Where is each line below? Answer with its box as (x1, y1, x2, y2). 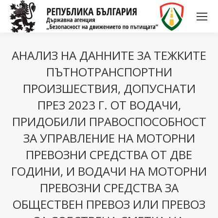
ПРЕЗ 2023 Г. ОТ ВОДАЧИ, (37, 97, 181, 113)
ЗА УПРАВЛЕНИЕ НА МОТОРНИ (23, 130, 195, 146)
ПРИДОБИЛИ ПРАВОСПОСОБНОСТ (12, 113, 206, 130)
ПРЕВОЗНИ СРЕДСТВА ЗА (39, 180, 179, 196)
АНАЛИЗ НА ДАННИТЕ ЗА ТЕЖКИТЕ (12, 47, 206, 64)
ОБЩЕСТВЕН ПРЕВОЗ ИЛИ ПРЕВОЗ (13, 196, 205, 213)
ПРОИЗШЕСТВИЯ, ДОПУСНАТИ (22, 80, 196, 97)
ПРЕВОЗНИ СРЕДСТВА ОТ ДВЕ (26, 146, 192, 163)
